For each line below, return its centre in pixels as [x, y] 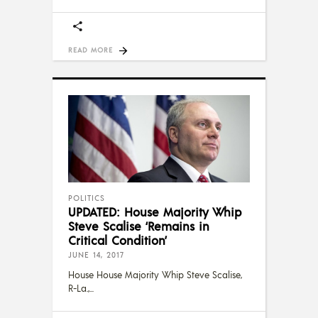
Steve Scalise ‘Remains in [139, 226]
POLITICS [87, 198]
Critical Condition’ [117, 240]
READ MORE [91, 49]
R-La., [79, 289]
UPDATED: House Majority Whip [155, 212]
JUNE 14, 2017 [96, 255]
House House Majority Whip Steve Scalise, [155, 275]
